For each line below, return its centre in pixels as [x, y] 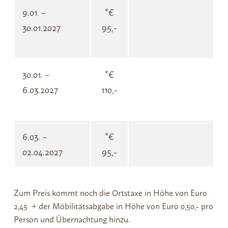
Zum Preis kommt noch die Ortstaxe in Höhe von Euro [110, 192]
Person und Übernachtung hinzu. [72, 219]
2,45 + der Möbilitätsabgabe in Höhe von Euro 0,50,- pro [113, 206]
